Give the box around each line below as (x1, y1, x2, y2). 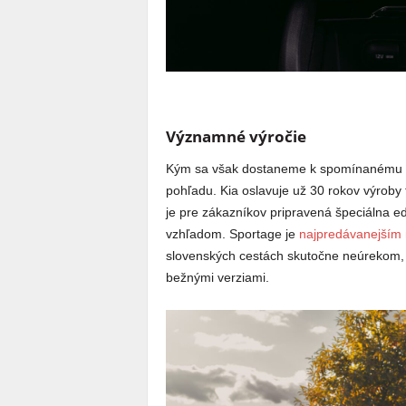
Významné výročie (165, 126, 306, 148)
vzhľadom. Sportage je (165, 227, 299, 242)
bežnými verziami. (165, 270, 269, 285)
